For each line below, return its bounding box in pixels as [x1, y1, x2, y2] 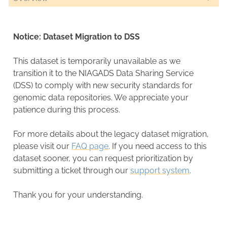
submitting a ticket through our [13, 165, 130, 175]
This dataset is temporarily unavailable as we [13, 56, 180, 66]
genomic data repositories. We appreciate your [13, 92, 188, 102]
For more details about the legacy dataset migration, [13, 129, 209, 139]
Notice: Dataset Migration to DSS [13, 31, 140, 42]
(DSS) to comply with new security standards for [13, 80, 193, 90]
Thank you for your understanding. [13, 190, 143, 200]
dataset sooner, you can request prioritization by [13, 153, 193, 163]
